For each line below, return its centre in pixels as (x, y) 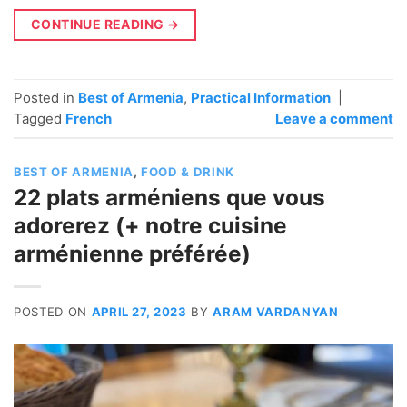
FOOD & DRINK (188, 171)
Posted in (46, 97)
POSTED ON (53, 311)
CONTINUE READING (99, 24)
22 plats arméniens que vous (169, 198)
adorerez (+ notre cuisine (150, 226)
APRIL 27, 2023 (139, 311)
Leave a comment (334, 118)
